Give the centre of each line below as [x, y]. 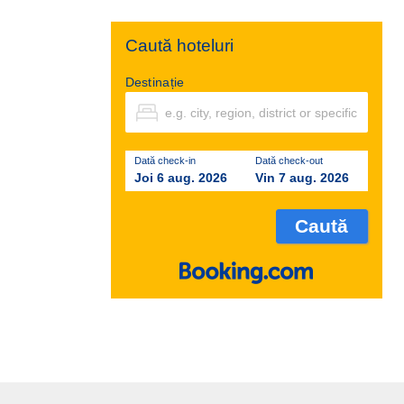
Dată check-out [289, 161]
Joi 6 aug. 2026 [180, 178]
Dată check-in [165, 161]
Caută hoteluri [179, 46]
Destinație [155, 83]
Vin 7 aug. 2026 [303, 178]
